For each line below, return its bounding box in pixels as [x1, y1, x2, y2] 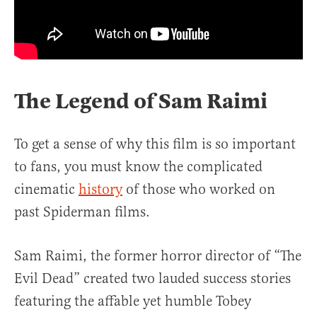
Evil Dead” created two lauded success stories [14, 270, 291, 288]
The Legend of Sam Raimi [14, 88, 267, 115]
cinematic [14, 180, 79, 199]
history [79, 180, 122, 199]
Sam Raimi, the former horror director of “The [14, 247, 301, 265]
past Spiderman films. [14, 203, 150, 221]
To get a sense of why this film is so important [14, 135, 296, 154]
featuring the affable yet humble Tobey [14, 292, 251, 311]
